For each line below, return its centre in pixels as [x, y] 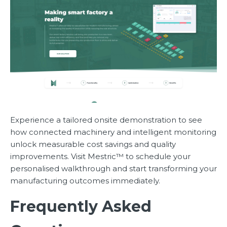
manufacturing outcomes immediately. [85, 180]
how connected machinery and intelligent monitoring [113, 132]
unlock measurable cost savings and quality [93, 144]
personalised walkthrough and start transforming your [113, 168]
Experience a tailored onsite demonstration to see [106, 120]
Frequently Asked [81, 206]
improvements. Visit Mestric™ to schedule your [100, 156]
